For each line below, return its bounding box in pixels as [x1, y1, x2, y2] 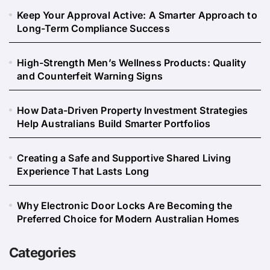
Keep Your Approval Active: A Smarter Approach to [17, 9, 257, 22]
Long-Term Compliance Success [17, 22, 170, 35]
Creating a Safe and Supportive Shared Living [17, 152, 231, 165]
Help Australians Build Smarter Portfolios [17, 118, 211, 130]
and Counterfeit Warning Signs [17, 70, 163, 83]
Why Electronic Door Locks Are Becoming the [17, 199, 233, 212]
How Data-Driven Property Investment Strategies [17, 104, 248, 117]
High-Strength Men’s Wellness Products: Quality [17, 57, 246, 69]
